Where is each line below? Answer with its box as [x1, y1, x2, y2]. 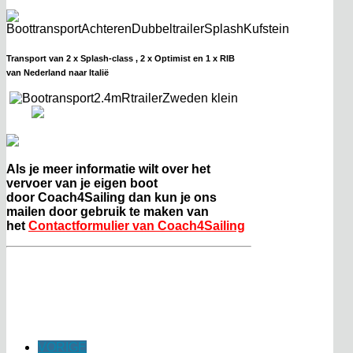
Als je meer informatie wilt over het [6, 162, 210, 176]
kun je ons [151, 190, 217, 204]
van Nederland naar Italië [6, 67, 109, 77]
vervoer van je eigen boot [6, 176, 158, 190]
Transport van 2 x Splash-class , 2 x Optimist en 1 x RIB [6, 53, 235, 63]
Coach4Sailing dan [38, 190, 151, 204]
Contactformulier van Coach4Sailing [28, 218, 245, 232]
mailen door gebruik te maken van [6, 204, 209, 218]
